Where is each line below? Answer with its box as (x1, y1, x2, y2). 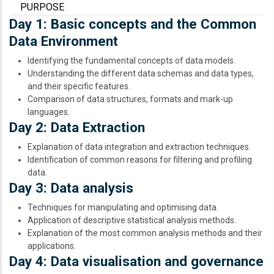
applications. (28, 241, 76, 251)
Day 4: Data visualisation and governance (9, 253, 264, 269)
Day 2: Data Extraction (9, 119, 145, 135)
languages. (28, 107, 70, 117)
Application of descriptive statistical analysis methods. (28, 215, 236, 225)
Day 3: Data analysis (9, 180, 133, 196)
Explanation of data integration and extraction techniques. (28, 142, 251, 152)
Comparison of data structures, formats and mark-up (28, 94, 233, 104)
